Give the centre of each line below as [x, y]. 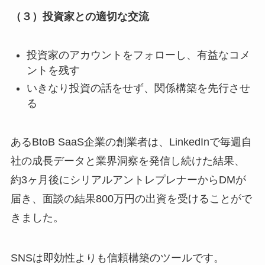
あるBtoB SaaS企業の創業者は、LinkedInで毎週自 [131, 142]
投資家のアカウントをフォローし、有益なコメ [138, 55]
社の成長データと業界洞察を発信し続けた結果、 [127, 161]
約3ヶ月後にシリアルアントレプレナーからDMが [128, 180]
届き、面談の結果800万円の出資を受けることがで [131, 199]
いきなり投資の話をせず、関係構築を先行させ [138, 88]
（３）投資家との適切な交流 [80, 17]
